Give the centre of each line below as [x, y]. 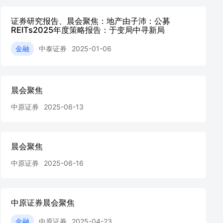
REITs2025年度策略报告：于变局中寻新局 [88, 30]
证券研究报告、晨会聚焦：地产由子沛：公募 [91, 21]
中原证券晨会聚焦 [43, 203]
